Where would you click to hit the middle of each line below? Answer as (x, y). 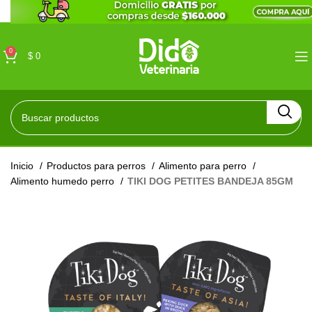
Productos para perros (97, 166)
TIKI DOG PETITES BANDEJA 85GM (210, 181)
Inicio (23, 166)
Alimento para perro (204, 166)
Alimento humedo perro (64, 181)
